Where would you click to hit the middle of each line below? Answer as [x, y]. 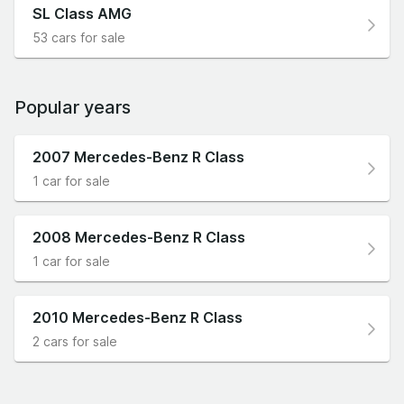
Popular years [73, 108]
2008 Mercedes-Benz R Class [139, 238]
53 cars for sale [79, 38]
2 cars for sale [75, 342]
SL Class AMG [82, 14]
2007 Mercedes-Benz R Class [138, 157]
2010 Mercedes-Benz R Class [138, 318]
